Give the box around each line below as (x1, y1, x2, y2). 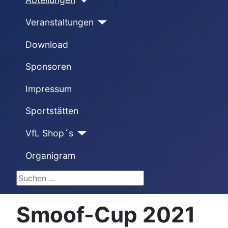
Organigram (25, 150, 75, 161)
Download (25, 39, 68, 50)
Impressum (25, 83, 72, 94)
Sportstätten (25, 105, 78, 117)
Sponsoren (25, 61, 71, 72)
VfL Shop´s (25, 127, 73, 138)
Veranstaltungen (25, 16, 94, 27)
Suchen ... (16, 172, 53, 182)
